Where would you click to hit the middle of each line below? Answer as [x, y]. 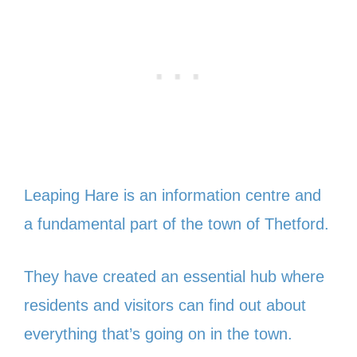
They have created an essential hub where [174, 276]
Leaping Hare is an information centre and [173, 195]
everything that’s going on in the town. [158, 333]
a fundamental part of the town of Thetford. [177, 224]
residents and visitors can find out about [165, 305]
